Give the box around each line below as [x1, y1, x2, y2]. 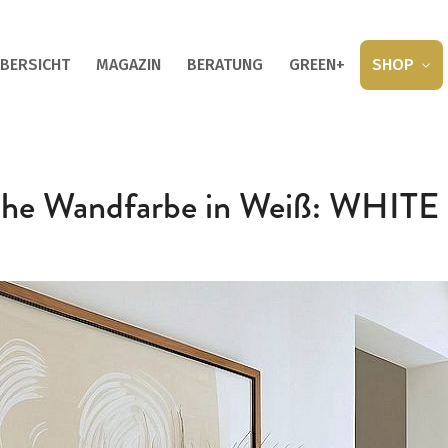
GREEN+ [288, 55, 345, 74]
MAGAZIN [95, 55, 161, 74]
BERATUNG [186, 55, 263, 74]
